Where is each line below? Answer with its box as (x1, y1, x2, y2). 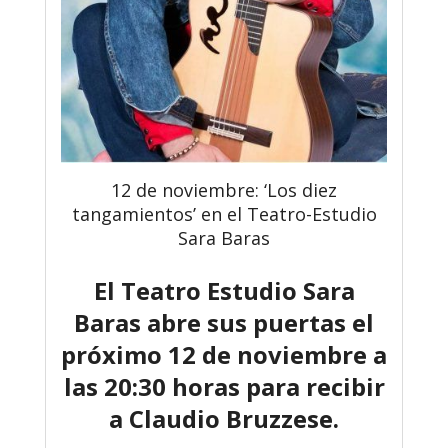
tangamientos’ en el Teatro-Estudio (71, 202, 377, 227)
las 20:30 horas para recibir (63, 370, 385, 404)
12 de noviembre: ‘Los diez (111, 178, 337, 203)
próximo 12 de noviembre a (61, 338, 387, 372)
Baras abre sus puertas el (74, 306, 374, 340)
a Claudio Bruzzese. (109, 402, 339, 436)
